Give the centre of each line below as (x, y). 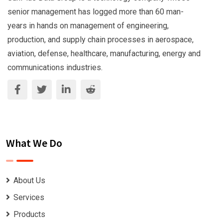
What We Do (34, 143)
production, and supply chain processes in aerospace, (101, 40)
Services (29, 198)
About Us (29, 181)
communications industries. (55, 68)
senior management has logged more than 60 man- (96, 12)
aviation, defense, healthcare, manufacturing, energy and (104, 54)
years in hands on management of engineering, (88, 26)
